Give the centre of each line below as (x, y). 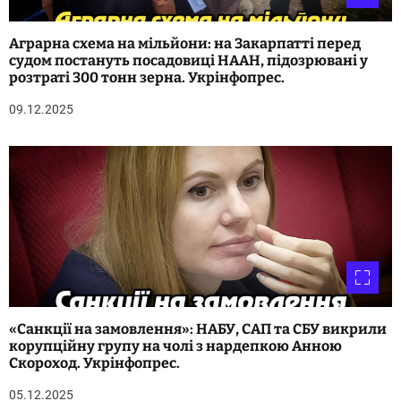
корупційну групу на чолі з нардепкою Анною (175, 346)
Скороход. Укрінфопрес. (94, 363)
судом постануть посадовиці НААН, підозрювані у (188, 61)
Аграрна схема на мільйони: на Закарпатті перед (185, 44)
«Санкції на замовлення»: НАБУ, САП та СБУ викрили (198, 329)
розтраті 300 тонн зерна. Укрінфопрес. (147, 78)
